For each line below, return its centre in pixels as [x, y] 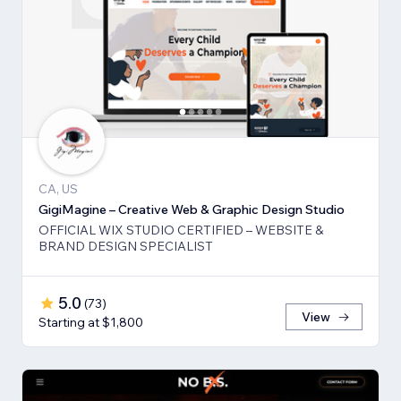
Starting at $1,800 [91, 323]
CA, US [58, 189]
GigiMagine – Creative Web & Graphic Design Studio [192, 210]
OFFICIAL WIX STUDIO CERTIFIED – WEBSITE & [181, 230]
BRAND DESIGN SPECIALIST [126, 247]
